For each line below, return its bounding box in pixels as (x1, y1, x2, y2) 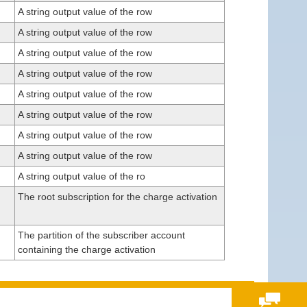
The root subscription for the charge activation (18, 191, 217, 202)
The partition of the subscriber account (18, 229, 185, 241)
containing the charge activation (18, 243, 156, 255)
